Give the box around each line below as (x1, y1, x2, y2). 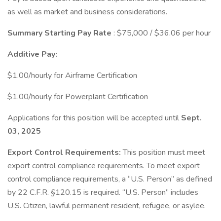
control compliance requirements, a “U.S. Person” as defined (7, 174, 212, 184)
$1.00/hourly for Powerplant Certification (7, 91, 148, 102)
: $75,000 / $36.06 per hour (113, 28, 211, 38)
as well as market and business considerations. (7, 6, 167, 17)
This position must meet (123, 147, 205, 158)
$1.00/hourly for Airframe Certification (7, 70, 137, 81)
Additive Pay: (7, 49, 57, 60)
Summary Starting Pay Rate (7, 28, 113, 38)
